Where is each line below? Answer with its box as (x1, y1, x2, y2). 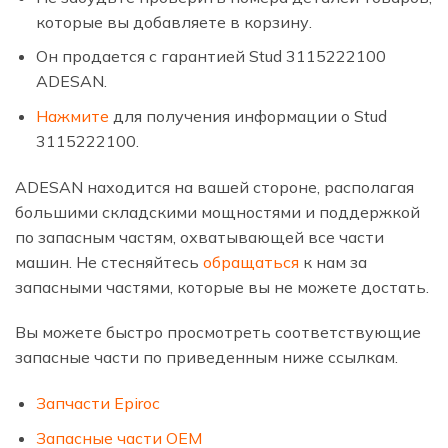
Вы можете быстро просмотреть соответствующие (15, 322, 421, 343)
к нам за (299, 251, 367, 272)
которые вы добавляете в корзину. (35, 11, 312, 32)
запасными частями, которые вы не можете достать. (15, 276, 429, 297)
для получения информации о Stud (108, 105, 387, 126)
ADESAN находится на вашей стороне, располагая (15, 176, 414, 197)
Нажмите (35, 105, 109, 126)
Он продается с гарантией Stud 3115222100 (35, 46, 386, 67)
